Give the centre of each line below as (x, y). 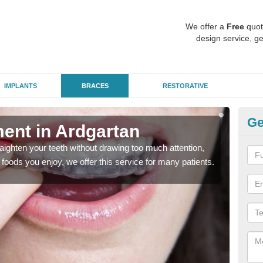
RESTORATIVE (185, 86)
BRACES (95, 86)
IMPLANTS (20, 86)
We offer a (206, 26)
